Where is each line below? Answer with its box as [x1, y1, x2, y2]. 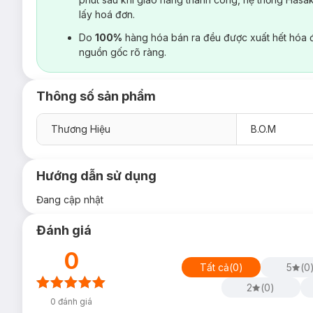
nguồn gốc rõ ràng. [79, 46, 166, 58]
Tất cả [199, 261, 229, 273]
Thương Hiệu [51, 123, 110, 135]
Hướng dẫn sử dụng [36, 168, 156, 183]
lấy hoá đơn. [79, 8, 135, 20]
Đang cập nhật [36, 194, 103, 205]
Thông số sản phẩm [36, 89, 156, 103]
